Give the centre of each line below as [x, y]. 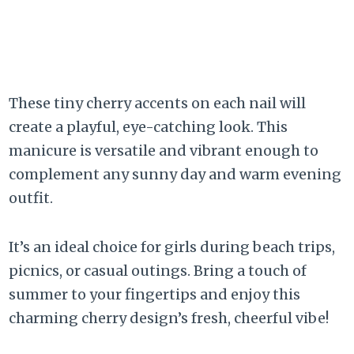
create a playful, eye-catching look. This [149, 127]
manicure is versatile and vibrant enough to [164, 151]
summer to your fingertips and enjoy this [155, 295]
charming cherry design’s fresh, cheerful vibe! [169, 318]
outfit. [31, 198]
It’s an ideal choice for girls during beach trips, [172, 247]
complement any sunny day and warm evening [175, 175]
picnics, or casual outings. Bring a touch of [158, 271]
